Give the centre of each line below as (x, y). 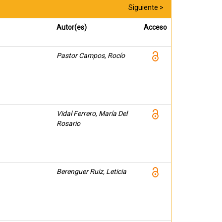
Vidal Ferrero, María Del (92, 113)
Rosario (68, 123)
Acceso (155, 27)
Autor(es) (72, 27)
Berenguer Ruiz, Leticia (91, 171)
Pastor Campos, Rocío (91, 55)
